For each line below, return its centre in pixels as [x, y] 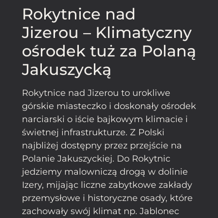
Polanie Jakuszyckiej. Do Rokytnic [96, 158]
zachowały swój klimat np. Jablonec [100, 211]
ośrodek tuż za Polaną [109, 51]
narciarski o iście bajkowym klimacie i [105, 119]
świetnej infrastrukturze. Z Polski [93, 132]
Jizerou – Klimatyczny [107, 32]
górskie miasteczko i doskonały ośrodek [109, 106]
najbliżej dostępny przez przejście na [102, 145]
